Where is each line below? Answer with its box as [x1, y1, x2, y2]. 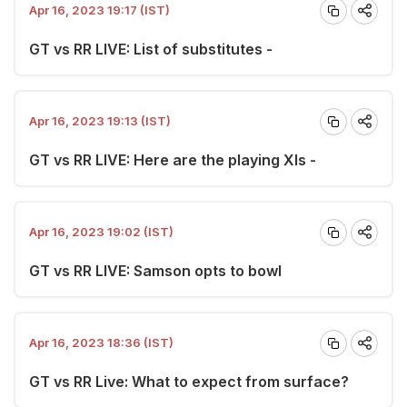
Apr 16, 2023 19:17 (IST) [29, 3, 170, 17]
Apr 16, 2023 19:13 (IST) [29, 114, 171, 128]
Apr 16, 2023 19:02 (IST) [29, 224, 174, 239]
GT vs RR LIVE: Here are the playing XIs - [29, 150, 316, 169]
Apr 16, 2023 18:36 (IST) [29, 335, 174, 350]
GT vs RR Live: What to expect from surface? [29, 372, 349, 391]
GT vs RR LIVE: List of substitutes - [29, 39, 273, 58]
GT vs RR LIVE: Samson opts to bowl [29, 261, 282, 280]
